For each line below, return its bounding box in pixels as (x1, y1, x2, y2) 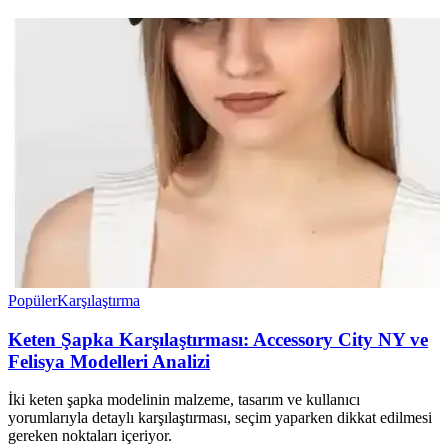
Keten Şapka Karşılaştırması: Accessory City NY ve (8, 328, 428, 350)
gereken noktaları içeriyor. (8, 427, 172, 445)
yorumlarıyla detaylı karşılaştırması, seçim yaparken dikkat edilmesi (8, 409, 432, 427)
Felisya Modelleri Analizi (8, 350, 210, 372)
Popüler (8, 292, 57, 309)
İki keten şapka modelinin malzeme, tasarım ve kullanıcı (8, 391, 360, 409)
